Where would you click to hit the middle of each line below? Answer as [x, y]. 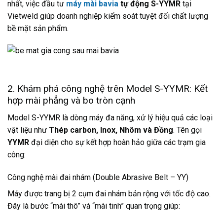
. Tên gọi [187, 130]
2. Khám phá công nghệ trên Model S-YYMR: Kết [108, 89]
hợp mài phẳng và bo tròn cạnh [71, 101]
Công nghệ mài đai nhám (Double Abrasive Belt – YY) [98, 177]
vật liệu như [28, 130]
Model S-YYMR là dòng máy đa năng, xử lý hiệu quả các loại [110, 117]
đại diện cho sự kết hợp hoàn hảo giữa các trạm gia [117, 142]
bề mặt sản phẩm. [38, 28]
